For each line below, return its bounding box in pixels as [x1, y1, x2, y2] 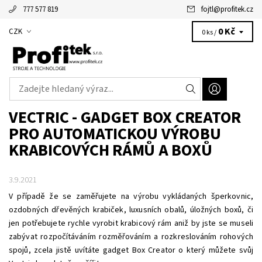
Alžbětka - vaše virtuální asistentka [51, 21, 225, 33]
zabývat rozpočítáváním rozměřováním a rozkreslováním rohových [9, 231, 253, 243]
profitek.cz [220, 4, 253, 15]
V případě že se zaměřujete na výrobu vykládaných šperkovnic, [9, 191, 253, 202]
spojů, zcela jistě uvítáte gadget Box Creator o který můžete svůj [9, 244, 253, 256]
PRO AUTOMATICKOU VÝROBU [9, 122, 221, 146]
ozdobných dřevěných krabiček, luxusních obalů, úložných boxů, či [9, 204, 253, 216]
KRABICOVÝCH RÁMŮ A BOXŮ [9, 139, 212, 162]
